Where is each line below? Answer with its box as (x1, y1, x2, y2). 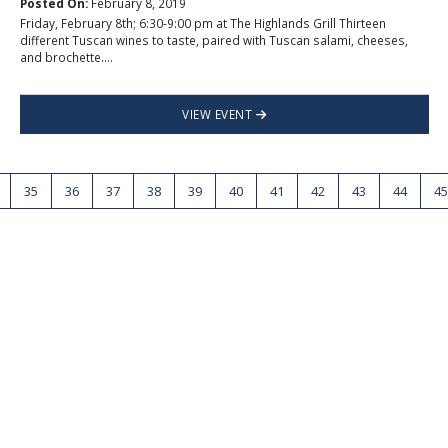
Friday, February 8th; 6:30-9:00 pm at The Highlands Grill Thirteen (19, 15, 386, 32)
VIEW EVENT (182, 106, 256, 123)
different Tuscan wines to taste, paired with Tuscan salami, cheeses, (19, 32, 408, 49)
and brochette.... (19, 49, 113, 66)
